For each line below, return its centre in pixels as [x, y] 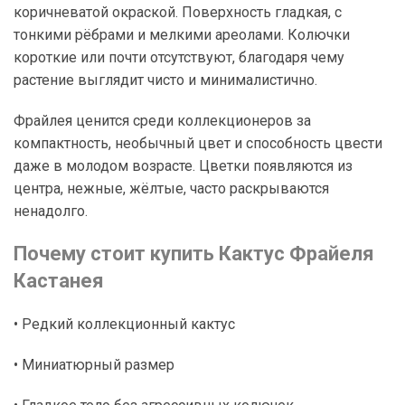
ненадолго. [51, 211]
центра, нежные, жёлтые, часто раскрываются [171, 188]
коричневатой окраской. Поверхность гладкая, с [178, 12]
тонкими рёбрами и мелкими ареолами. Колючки [182, 35]
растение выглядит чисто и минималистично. [165, 80]
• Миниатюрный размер [94, 365]
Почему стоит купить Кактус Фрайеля [194, 254]
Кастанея [59, 281]
